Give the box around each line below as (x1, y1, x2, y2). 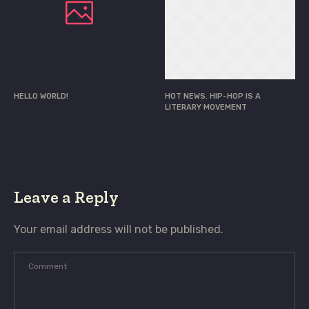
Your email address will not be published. (14, 223, 223, 237)
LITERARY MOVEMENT (165, 103, 247, 112)
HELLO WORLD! (14, 92, 68, 101)
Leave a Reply (14, 187, 119, 208)
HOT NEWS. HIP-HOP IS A (165, 92, 261, 101)
